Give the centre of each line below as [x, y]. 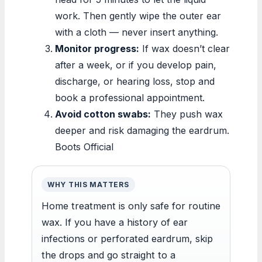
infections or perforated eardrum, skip [127, 238]
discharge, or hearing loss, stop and [135, 81]
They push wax [187, 114]
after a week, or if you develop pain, [136, 65]
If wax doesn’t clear [185, 48]
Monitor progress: [97, 48]
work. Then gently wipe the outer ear [138, 15]
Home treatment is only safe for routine [131, 206]
